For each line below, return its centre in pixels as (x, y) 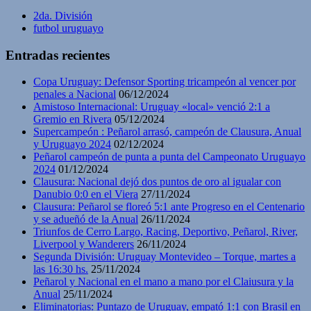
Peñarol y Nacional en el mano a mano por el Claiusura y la (163, 282)
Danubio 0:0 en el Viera (86, 194)
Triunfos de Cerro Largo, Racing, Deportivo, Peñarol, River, (166, 232)
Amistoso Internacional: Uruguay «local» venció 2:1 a (152, 107)
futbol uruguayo (68, 28)
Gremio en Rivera (73, 119)
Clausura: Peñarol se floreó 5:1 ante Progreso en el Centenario (169, 207)
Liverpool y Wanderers (84, 244)
